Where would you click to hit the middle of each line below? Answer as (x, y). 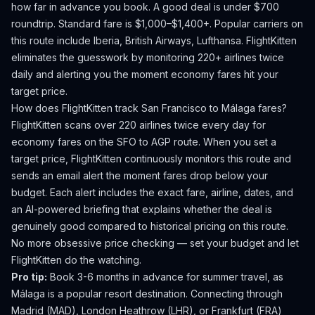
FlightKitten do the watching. (76, 260)
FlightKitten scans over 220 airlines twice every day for (139, 125)
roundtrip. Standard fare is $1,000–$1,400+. (111, 24)
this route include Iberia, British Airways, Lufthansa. (127, 40)
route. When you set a (224, 142)
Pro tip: (29, 277)
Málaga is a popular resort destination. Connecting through (147, 294)
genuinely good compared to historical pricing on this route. (150, 226)
